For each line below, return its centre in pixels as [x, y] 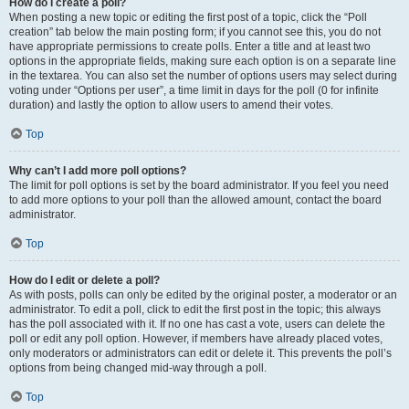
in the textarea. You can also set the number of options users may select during [203, 76]
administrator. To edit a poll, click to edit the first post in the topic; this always [195, 309]
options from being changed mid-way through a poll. [138, 368]
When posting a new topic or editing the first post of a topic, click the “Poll [188, 17]
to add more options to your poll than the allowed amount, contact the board [195, 200]
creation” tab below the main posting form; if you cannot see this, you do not [195, 32]
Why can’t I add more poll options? [98, 171]
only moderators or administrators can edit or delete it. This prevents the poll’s [200, 353]
